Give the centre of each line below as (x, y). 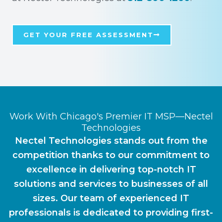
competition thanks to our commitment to (111, 155)
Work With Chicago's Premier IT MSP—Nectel (111, 116)
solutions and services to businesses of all (111, 184)
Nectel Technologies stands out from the (111, 141)
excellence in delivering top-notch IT (111, 169)
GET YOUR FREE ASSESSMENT (88, 35)
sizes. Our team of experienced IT (111, 198)
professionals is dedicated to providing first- (111, 213)
